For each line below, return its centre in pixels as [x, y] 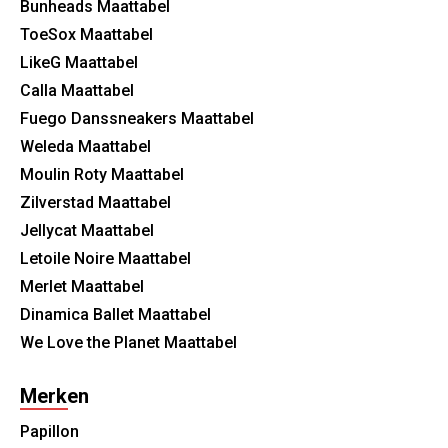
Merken [54, 396]
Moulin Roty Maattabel [102, 174]
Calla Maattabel [77, 90]
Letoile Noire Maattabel [105, 258]
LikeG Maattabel [79, 62]
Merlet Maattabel [82, 286]
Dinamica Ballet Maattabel [115, 314]
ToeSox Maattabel [86, 34]
